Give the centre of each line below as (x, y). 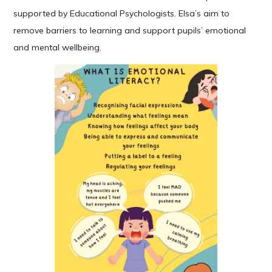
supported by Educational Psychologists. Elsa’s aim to (122, 14)
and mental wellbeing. (58, 48)
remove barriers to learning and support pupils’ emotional (130, 31)
